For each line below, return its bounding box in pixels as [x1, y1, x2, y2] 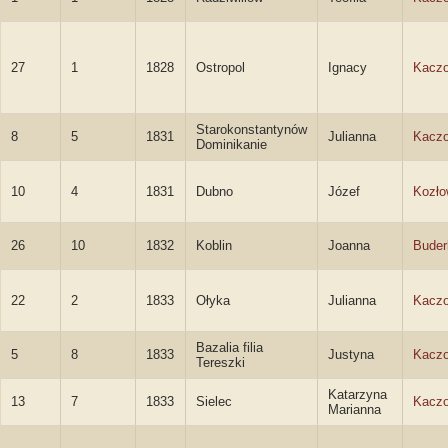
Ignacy [328, 60, 367, 75]
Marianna [328, 402, 381, 417]
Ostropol [196, 60, 245, 75]
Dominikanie [196, 137, 267, 152]
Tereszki [196, 355, 245, 370]
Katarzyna [328, 387, 387, 402]
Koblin [196, 238, 232, 253]
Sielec [196, 394, 232, 409]
